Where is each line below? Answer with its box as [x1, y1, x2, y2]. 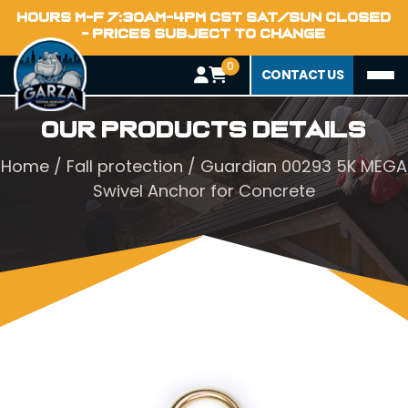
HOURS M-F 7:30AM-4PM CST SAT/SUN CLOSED [16, 10, 392, 25]
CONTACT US [261, 66, 343, 84]
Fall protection [66, 155, 183, 178]
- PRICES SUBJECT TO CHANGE [82, 26, 326, 41]
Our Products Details [41, 118, 367, 142]
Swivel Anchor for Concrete [93, 179, 315, 202]
